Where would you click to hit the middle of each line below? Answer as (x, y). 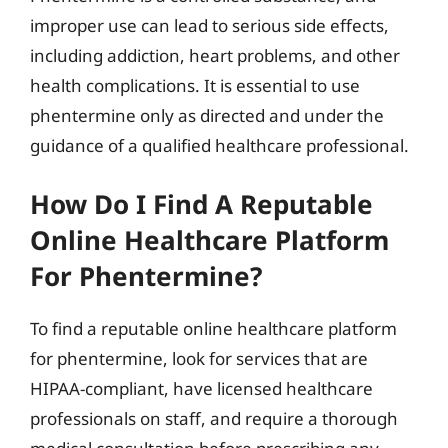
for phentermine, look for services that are (199, 358)
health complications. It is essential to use (195, 85)
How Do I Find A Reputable (201, 204)
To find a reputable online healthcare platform (213, 328)
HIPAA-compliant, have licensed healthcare (201, 388)
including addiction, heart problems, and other (215, 55)
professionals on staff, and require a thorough (214, 418)
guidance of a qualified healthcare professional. (219, 145)
